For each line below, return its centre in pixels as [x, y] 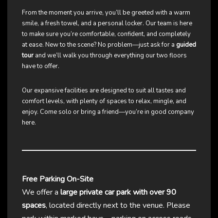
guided [186, 45]
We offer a [41, 192]
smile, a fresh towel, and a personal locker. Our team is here [107, 24]
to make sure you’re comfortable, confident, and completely [106, 34]
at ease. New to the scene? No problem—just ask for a [99, 45]
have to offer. [41, 66]
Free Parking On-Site [58, 179]
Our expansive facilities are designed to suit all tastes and [104, 91]
